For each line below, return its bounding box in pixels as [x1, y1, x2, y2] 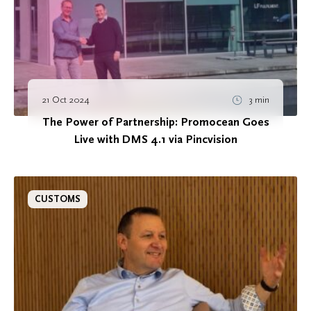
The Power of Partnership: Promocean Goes [42, 115, 269, 130]
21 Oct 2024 [42, 94, 90, 106]
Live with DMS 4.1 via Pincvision [74, 133, 237, 147]
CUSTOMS [35, 194, 81, 205]
